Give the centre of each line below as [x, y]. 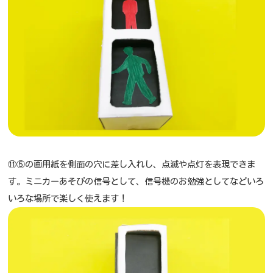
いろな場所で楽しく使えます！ [68, 199]
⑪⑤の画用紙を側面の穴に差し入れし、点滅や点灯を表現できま [132, 165]
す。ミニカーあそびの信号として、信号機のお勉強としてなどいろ [136, 182]
